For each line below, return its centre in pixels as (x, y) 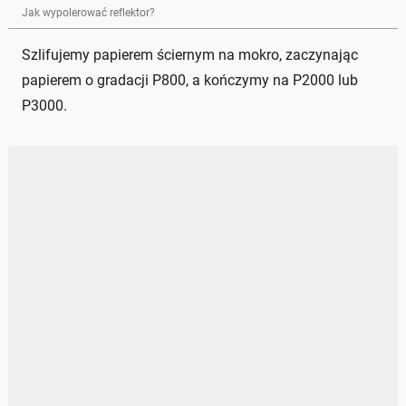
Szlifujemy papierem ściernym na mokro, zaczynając (190, 54)
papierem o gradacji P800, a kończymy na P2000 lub (190, 80)
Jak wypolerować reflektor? (88, 12)
